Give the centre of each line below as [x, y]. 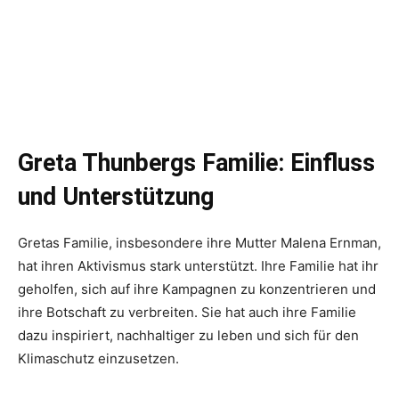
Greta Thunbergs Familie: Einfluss [196, 163]
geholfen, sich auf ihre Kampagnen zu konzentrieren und [197, 289]
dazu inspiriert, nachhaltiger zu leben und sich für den [188, 336]
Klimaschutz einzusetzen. [98, 359]
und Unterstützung [116, 197]
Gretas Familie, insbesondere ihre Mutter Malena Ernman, [199, 243]
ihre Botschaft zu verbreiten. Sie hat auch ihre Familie [187, 313]
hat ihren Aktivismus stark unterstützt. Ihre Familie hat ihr [198, 266]
